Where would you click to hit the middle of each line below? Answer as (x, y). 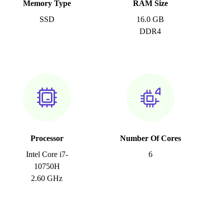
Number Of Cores (150, 138)
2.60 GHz (47, 178)
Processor (47, 138)
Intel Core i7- (47, 154)
